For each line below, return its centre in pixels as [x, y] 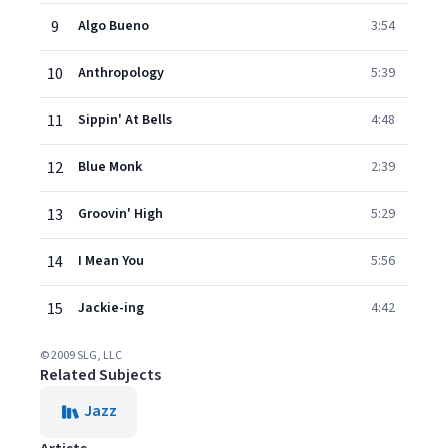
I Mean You [111, 261]
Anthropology [121, 73]
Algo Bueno [113, 26]
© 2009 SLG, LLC [81, 355]
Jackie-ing [111, 308]
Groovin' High [120, 214]
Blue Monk [110, 167]
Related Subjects [100, 375]
